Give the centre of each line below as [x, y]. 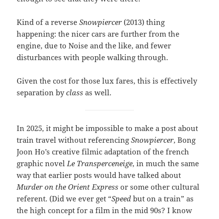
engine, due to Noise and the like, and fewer [94, 45]
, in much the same [166, 163]
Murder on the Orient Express [68, 186]
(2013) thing [143, 22]
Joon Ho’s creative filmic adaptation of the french [103, 151]
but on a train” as [163, 198]
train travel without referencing [74, 140]
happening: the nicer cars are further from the [98, 33]
